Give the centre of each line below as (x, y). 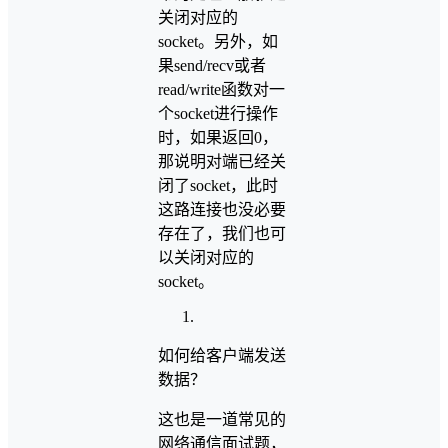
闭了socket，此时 (218, 185)
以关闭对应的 (206, 257)
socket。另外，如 (218, 41)
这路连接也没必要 (222, 209)
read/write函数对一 (221, 89)
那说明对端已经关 (222, 161)
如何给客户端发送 (222, 355)
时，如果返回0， (218, 137)
